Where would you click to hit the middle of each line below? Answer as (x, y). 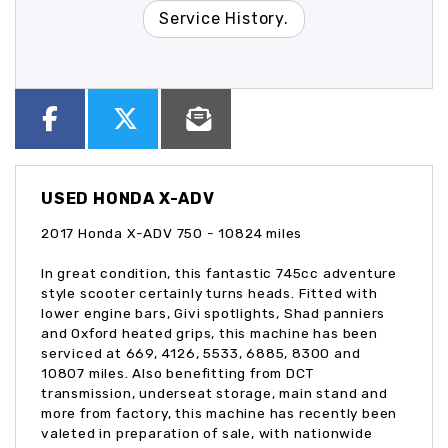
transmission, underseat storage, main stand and (214, 392)
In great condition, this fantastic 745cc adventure (219, 272)
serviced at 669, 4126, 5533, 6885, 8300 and (201, 352)
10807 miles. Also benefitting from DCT (177, 372)
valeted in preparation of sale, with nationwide (207, 432)
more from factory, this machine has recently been (219, 412)
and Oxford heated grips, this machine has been (209, 332)
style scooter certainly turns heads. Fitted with (209, 292)
